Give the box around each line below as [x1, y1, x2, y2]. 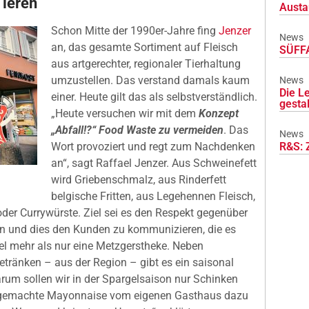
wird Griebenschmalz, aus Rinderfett [51, 173, 226, 187]
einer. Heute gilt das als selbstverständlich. [51, 90, 257, 104]
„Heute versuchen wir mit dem [51, 107, 199, 121]
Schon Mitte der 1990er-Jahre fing [51, 24, 219, 38]
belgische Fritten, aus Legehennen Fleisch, [51, 190, 255, 203]
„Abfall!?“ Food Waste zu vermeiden [51, 123, 223, 137]
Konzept [199, 107, 239, 121]
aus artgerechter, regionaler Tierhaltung [51, 57, 241, 71]
